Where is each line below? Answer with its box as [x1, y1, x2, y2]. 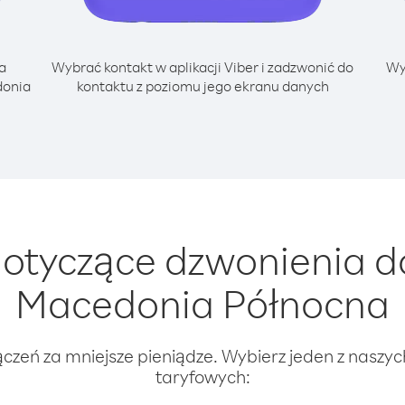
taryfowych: [155, 365, 250, 388]
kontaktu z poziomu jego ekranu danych [76, 77, 329, 95]
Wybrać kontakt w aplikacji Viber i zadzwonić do [52, 58, 353, 76]
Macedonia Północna [15, 278, 390, 328]
